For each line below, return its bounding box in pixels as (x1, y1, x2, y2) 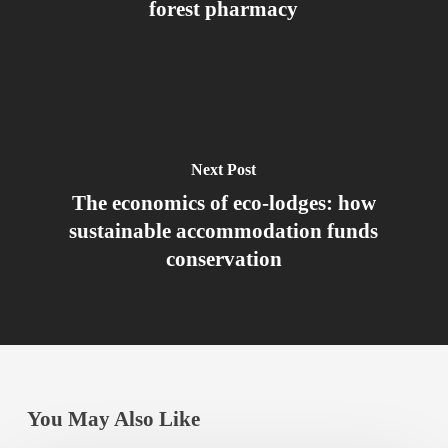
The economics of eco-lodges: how (71, 190, 376, 215)
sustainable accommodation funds (69, 218, 379, 243)
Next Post (191, 160, 257, 178)
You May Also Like (26, 407, 200, 432)
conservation (165, 246, 282, 271)
